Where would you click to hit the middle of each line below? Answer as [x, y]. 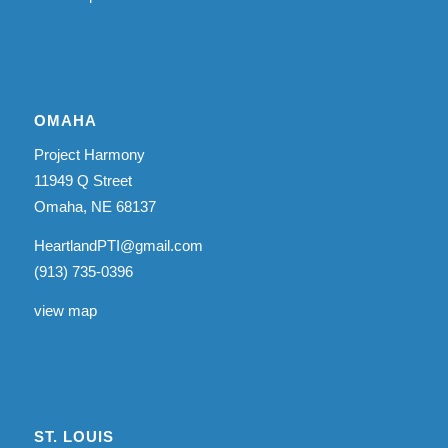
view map [65, 310]
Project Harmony [89, 154]
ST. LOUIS [73, 436]
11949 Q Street [82, 180]
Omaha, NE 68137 [94, 206]
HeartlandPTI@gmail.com [118, 245]
